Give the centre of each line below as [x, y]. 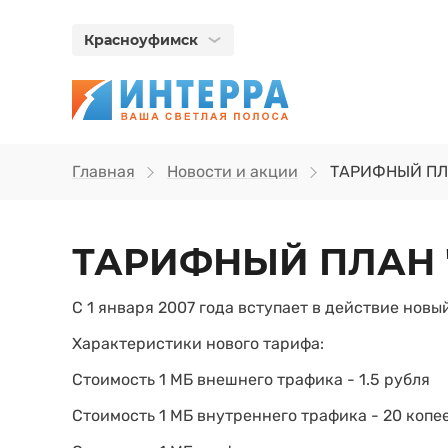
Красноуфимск [141, 40]
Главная [103, 171]
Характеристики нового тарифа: [198, 343]
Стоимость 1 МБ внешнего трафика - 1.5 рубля [251, 379]
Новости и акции [232, 171]
